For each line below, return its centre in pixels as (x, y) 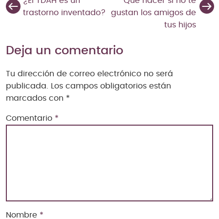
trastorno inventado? (64, 12)
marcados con (36, 98)
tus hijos (180, 25)
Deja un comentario (65, 51)
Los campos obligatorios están (111, 86)
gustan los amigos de (153, 12)
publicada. (27, 86)
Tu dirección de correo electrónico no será (89, 74)
